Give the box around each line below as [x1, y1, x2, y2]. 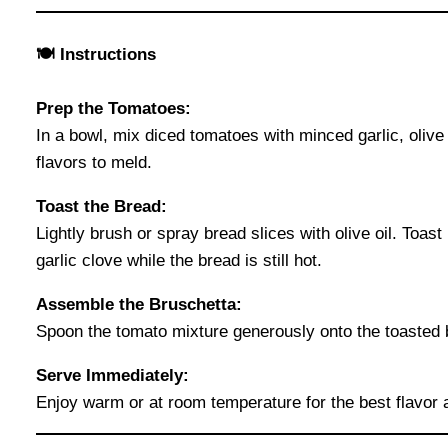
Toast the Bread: [36, 197, 167, 217]
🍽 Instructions [36, 44, 156, 64]
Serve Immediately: [36, 366, 189, 386]
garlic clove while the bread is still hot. [36, 251, 322, 271]
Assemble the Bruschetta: [36, 295, 242, 315]
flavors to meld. [36, 153, 152, 173]
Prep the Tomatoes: [36, 99, 191, 119]
